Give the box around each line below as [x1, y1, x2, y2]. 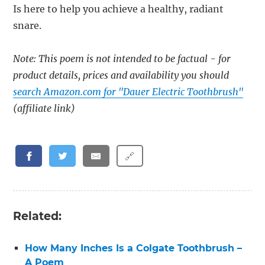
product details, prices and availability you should [13, 69, 230, 82]
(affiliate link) [13, 102, 76, 115]
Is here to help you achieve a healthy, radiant [13, 3, 224, 15]
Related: [13, 209, 62, 223]
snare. [13, 20, 42, 32]
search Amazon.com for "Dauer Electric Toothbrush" [13, 86, 244, 98]
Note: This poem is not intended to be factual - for [13, 53, 231, 65]
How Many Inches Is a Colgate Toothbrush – [25, 242, 243, 254]
